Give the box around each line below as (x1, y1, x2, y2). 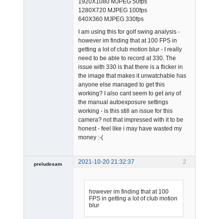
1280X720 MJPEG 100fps (78, 6, 147, 14)
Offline (35, 179, 51, 186)
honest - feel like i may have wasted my (78, 125, 182, 132)
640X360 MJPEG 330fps (78, 15, 144, 22)
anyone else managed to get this (78, 81, 165, 88)
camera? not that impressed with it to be (78, 116, 183, 124)
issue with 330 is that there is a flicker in (78, 64, 183, 71)
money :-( (78, 134, 103, 141)
